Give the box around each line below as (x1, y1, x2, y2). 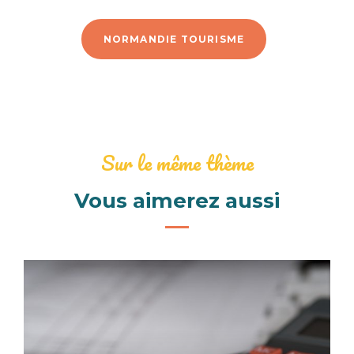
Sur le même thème (100, 145, 254, 179)
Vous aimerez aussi (74, 187, 280, 213)
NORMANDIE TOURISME (103, 32, 245, 45)
